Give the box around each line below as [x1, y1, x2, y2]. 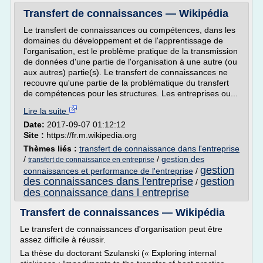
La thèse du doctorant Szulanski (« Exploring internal [20, 248, 216, 258]
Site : [23, 130, 46, 140]
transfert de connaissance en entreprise [28, 156, 154, 164]
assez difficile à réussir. [20, 235, 106, 244]
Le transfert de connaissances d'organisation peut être [20, 224, 222, 234]
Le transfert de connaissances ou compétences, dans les [23, 25, 235, 35]
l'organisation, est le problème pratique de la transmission [23, 46, 238, 56]
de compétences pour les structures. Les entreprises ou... [23, 89, 238, 98]
